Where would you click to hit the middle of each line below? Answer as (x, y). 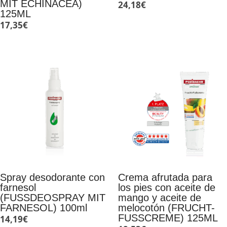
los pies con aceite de (166, 187)
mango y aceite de (159, 197)
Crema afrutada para (165, 177)
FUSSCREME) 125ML (168, 218)
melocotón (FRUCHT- (166, 207)
